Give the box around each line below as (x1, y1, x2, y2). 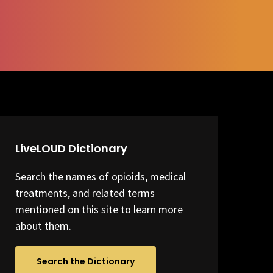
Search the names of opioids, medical (15, 169, 186, 184)
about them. (15, 219, 72, 233)
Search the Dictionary (37, 255, 135, 268)
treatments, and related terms (15, 186, 155, 200)
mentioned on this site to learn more (15, 202, 183, 217)
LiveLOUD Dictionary (15, 141, 128, 157)
